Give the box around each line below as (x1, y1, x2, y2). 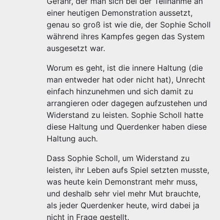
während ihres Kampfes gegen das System (47, 31, 205, 41)
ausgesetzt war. (47, 43, 105, 53)
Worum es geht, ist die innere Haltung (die (47, 63, 203, 73)
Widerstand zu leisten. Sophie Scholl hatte (47, 110, 203, 120)
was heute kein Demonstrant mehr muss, (47, 177, 197, 187)
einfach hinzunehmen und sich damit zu (47, 86, 193, 96)
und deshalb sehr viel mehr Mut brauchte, (47, 189, 200, 198)
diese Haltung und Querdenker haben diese (47, 122, 207, 132)
